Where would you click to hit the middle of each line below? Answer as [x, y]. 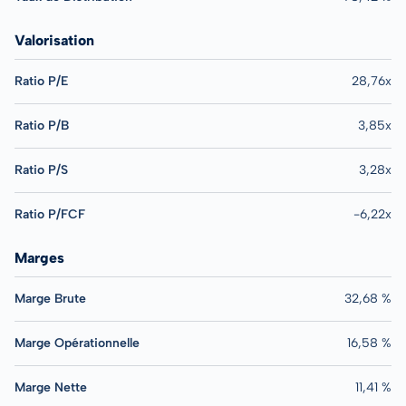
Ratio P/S [41, 170]
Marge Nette [51, 387]
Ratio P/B [42, 126]
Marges [39, 258]
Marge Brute [50, 299]
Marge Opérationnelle [77, 343]
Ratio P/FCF [50, 214]
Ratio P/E [41, 81]
